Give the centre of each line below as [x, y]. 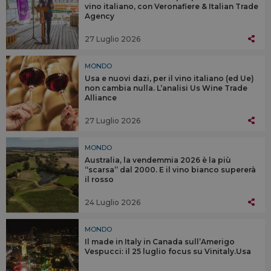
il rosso [99, 179]
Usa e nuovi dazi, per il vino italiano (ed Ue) [169, 78]
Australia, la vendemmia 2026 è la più [158, 160]
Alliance [101, 97]
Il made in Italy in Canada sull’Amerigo [160, 241]
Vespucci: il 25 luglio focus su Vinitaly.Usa [168, 251]
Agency [100, 16]
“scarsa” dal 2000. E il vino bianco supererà [170, 169]
